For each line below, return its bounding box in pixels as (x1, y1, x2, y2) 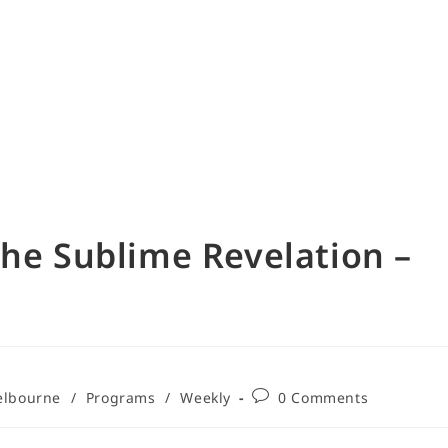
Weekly (180, 387, 231, 407)
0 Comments (278, 387, 369, 407)
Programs (85, 387, 156, 407)
